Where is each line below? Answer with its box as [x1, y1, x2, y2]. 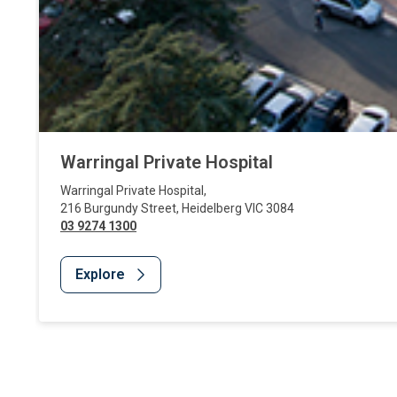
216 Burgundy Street [60, 200, 176, 215]
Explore [75, 265, 125, 283]
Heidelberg [182, 200, 242, 215]
